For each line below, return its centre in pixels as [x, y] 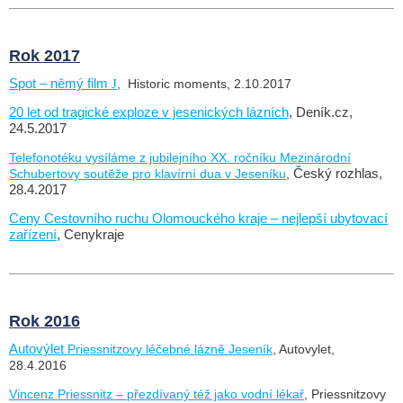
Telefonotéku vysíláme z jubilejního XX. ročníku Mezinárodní [180, 157]
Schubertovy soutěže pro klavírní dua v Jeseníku [148, 173]
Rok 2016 [45, 321]
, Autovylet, [304, 349]
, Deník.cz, [321, 112]
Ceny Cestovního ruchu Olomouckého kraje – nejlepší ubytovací [198, 218]
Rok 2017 [45, 55]
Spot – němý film [60, 83]
